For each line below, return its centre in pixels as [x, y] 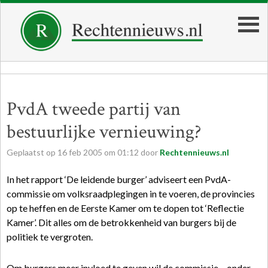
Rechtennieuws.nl [194, 152]
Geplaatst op [32, 152]
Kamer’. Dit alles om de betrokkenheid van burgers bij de [121, 222]
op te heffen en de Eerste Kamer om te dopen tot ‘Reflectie [125, 208]
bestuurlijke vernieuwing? [104, 132]
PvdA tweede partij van [94, 109]
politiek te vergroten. [50, 237]
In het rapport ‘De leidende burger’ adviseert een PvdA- [119, 179]
